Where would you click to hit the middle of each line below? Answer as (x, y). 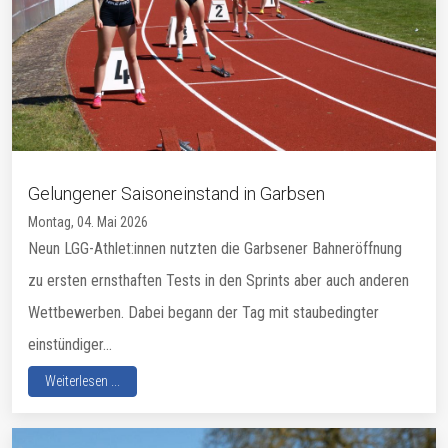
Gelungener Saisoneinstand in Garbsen (176, 193)
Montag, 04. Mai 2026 (88, 221)
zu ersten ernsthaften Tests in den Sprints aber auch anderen (218, 280)
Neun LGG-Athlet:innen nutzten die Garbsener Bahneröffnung (215, 248)
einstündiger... (70, 344)
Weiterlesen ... (82, 380)
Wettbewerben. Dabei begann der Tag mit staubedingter (203, 312)
